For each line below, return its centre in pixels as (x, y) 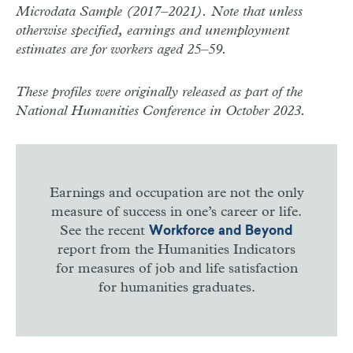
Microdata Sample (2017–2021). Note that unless (159, 11)
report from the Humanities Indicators (176, 249)
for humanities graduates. (176, 287)
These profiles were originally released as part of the (159, 92)
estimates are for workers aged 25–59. (121, 49)
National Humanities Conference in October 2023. (161, 111)
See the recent (104, 230)
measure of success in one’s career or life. (176, 212)
